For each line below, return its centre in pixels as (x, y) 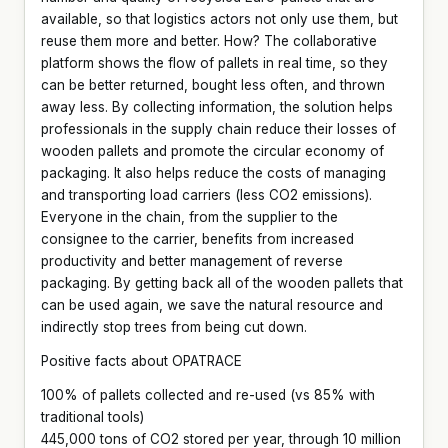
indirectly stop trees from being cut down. (174, 326)
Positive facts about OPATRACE (141, 360)
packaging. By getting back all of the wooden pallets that (222, 282)
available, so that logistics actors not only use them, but (219, 18)
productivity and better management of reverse (192, 260)
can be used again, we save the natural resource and (212, 304)
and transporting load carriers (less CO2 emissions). (206, 194)
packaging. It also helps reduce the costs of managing (213, 172)
